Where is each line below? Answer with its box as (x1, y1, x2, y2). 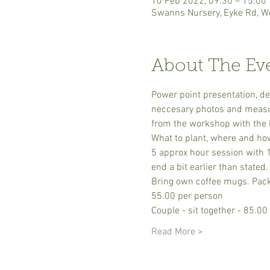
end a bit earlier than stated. (151, 162, 268, 174)
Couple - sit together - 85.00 (151, 205, 268, 217)
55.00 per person (151, 190, 223, 202)
